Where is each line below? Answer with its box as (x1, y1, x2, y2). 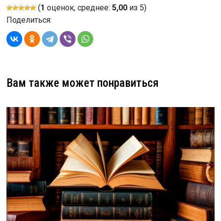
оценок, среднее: (44, 2, 112, 12)
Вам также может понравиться (6, 75, 159, 90)
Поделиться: (6, 15, 52, 25)
